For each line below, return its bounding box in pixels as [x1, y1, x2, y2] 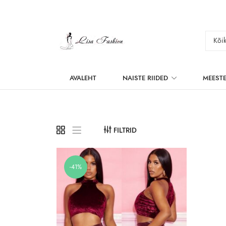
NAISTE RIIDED [123, 73, 168, 83]
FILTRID [114, 125, 137, 135]
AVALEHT [70, 73, 96, 83]
